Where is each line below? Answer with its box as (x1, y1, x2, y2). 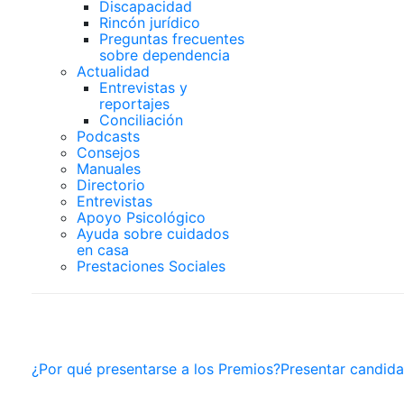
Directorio (77, 176, 145, 194)
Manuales (77, 160, 141, 178)
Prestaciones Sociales (77, 257, 225, 275)
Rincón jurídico (99, 14, 200, 32)
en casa (77, 241, 129, 259)
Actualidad (77, 62, 150, 80)
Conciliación (99, 111, 183, 129)
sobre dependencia (99, 46, 230, 64)
